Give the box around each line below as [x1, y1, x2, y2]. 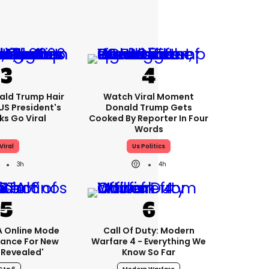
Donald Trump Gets [105, 101, 192, 113]
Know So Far [122, 246, 175, 258]
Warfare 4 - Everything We [91, 235, 206, 247]
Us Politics [132, 142, 165, 151]
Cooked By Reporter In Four [89, 112, 208, 124]
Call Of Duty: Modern [103, 225, 195, 237]
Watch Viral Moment [103, 91, 194, 103]
